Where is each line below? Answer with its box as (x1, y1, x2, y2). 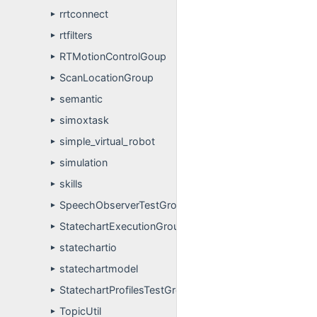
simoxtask (59, 114, 109, 126)
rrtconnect (59, 8, 108, 20)
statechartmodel (59, 263, 138, 275)
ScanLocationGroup (59, 71, 154, 83)
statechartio (59, 241, 117, 253)
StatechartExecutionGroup (59, 220, 185, 232)
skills (59, 178, 83, 190)
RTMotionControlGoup (59, 50, 166, 62)
